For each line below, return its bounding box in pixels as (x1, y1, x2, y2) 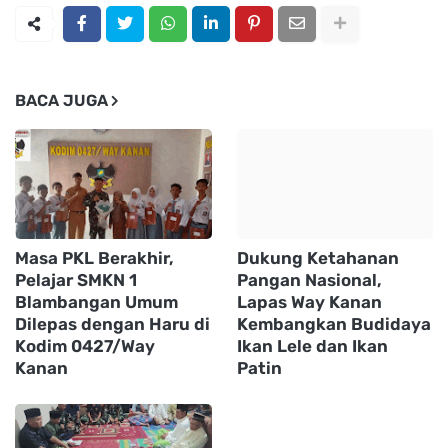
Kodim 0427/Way (15, 335, 155, 356)
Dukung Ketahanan (236, 247, 399, 268)
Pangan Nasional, (236, 269, 382, 290)
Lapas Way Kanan (236, 291, 382, 312)
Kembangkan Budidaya (236, 313, 431, 334)
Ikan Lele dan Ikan (236, 335, 388, 356)
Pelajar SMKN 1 (15, 269, 137, 290)
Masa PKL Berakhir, (15, 247, 174, 268)
